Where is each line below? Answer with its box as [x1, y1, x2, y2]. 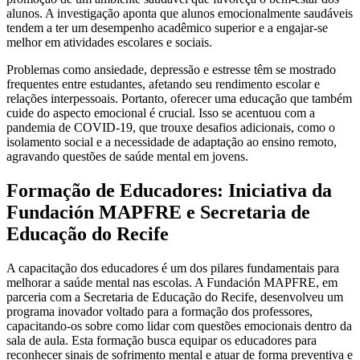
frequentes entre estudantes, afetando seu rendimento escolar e [6, 76, 320, 91]
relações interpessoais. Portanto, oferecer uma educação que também [6, 91, 352, 105]
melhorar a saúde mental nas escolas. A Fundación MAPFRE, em [6, 275, 337, 289]
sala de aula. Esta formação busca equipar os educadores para [6, 333, 317, 347]
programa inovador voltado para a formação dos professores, [6, 304, 313, 318]
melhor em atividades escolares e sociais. [6, 35, 212, 49]
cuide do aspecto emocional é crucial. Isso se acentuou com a [6, 105, 315, 120]
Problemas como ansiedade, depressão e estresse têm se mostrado [6, 62, 336, 76]
